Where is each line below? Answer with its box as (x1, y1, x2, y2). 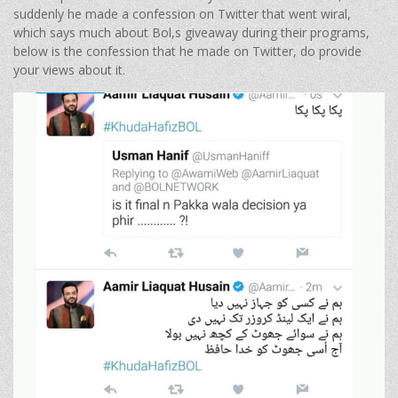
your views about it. (13, 60, 125, 78)
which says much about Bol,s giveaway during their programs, (13, 23, 370, 41)
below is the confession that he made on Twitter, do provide (13, 42, 362, 60)
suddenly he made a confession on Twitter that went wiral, (13, 4, 351, 22)
